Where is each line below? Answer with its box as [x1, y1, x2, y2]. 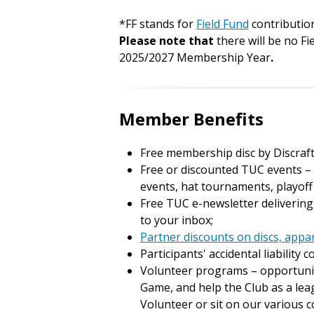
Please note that [118, 33, 217, 48]
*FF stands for [118, 16, 196, 32]
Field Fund [196, 16, 249, 32]
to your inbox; [139, 212, 213, 228]
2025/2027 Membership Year [118, 50, 271, 65]
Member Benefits [118, 107, 264, 130]
